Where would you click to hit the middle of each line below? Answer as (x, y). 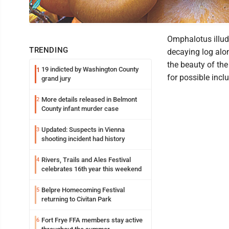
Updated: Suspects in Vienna (83, 129)
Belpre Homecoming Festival (83, 190)
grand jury (56, 78)
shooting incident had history (83, 139)
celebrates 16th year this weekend (91, 169)
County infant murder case (80, 108)
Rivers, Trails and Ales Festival (86, 159)
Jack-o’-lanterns (52, 18)
